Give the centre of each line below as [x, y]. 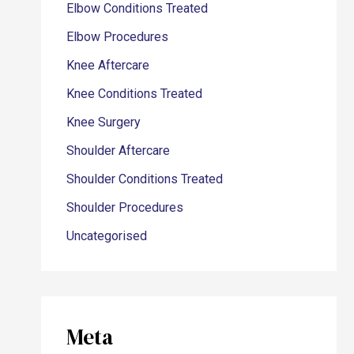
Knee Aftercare [108, 66]
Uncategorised [107, 236]
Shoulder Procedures [125, 208]
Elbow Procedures [118, 37]
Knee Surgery [104, 122]
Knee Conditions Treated [135, 94]
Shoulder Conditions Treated [145, 179]
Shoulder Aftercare [119, 151]
